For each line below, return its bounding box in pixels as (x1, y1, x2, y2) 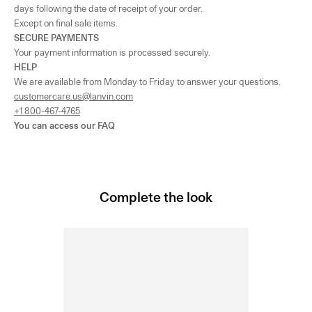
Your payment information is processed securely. (14, 46, 210, 58)
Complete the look (100, 188, 212, 205)
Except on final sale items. (14, 17, 118, 29)
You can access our (14, 119, 97, 131)
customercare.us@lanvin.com (14, 90, 133, 102)
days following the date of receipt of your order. (14, 2, 203, 14)
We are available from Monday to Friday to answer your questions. (14, 75, 281, 87)
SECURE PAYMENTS (14, 31, 99, 43)
